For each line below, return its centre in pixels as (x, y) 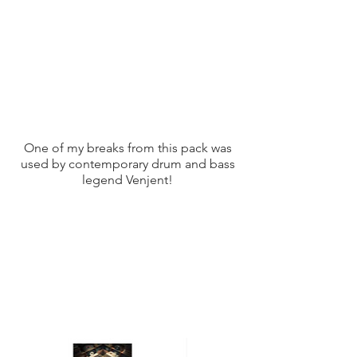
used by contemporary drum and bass (127, 164)
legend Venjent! (127, 180)
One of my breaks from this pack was (127, 148)
